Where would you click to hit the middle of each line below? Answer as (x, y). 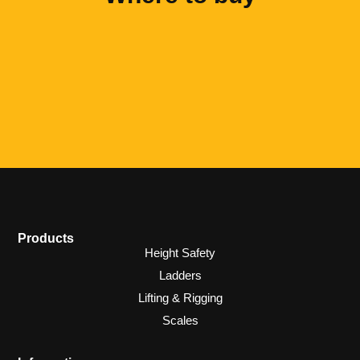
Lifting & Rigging (180, 298)
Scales (180, 321)
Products (46, 239)
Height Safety (180, 253)
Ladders (180, 276)
